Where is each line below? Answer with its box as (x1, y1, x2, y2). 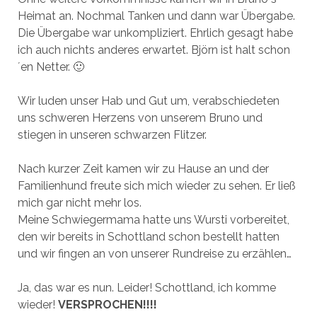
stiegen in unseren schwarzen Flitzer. (17, 127, 207, 142)
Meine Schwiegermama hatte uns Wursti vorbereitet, (17, 212, 289, 226)
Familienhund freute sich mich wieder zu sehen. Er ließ (17, 178, 296, 192)
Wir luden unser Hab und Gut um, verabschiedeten (17, 93, 279, 108)
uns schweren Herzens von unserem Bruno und (17, 110, 263, 125)
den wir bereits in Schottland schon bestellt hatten (17, 229, 279, 243)
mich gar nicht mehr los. (17, 195, 142, 209)
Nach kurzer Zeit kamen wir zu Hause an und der (17, 161, 269, 175)
